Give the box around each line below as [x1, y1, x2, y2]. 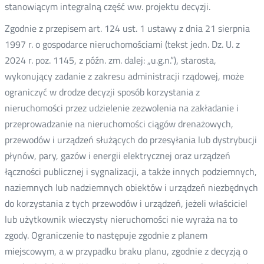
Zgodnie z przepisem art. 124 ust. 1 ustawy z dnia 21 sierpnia [4, 21, 250, 35]
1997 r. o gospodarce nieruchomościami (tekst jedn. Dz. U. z [4, 37, 240, 51]
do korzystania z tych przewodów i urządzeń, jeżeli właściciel [4, 196, 247, 210]
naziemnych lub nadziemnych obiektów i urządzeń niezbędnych [4, 180, 258, 194]
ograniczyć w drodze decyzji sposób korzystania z [4, 85, 200, 99]
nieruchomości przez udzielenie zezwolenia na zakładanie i [4, 101, 239, 115]
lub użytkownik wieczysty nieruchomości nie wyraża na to [4, 212, 237, 226]
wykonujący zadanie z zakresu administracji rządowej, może [4, 69, 244, 83]
